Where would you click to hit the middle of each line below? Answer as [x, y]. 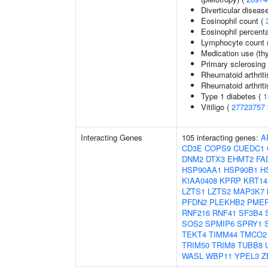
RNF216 [196, 213]
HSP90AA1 [202, 170]
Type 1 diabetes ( [232, 96]
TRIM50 [196, 245]
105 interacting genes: [221, 137]
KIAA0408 [200, 180]
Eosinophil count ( [233, 21]
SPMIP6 [220, 223]
